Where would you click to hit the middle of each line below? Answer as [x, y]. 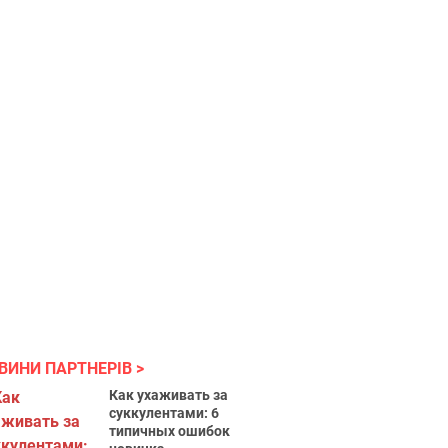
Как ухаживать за [169, 395]
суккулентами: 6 [164, 413]
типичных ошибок [170, 431]
